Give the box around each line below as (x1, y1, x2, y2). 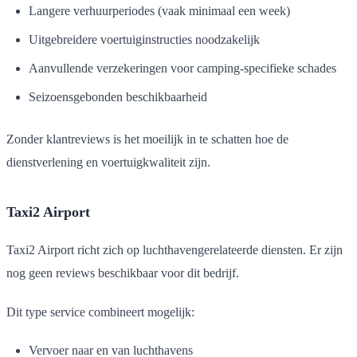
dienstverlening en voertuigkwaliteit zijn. (6, 155, 210, 169)
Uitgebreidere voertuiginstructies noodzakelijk (29, 32, 260, 46)
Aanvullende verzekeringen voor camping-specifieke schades (29, 61, 336, 75)
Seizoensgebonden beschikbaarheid (29, 89, 207, 104)
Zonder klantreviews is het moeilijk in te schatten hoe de (6, 131, 288, 146)
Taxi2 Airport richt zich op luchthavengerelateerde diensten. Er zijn (6, 242, 343, 257)
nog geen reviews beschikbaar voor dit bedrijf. (6, 265, 239, 280)
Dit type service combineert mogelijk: (6, 304, 194, 319)
